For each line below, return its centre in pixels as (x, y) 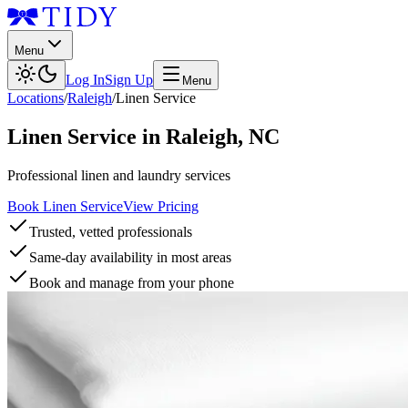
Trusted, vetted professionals (111, 231)
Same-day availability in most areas (130, 257)
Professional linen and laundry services (119, 175)
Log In (85, 80)
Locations (36, 98)
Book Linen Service (65, 206)
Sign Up (129, 80)
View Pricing (161, 206)
